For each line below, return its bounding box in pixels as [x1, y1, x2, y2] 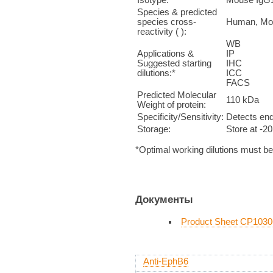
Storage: [137, 124, 171, 134]
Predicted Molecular [137, 90, 216, 100]
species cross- [137, 16, 196, 27]
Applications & [137, 48, 194, 58]
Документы [135, 193, 193, 206]
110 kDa [226, 94, 259, 105]
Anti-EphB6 [143, 257, 188, 267]
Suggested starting [137, 58, 211, 68]
